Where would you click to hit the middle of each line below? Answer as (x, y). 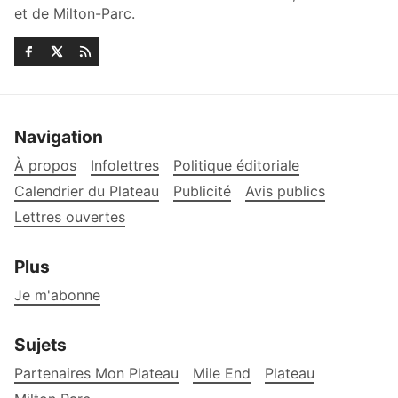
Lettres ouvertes (70, 217)
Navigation (59, 137)
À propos (45, 166)
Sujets (40, 345)
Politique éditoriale (236, 166)
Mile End (222, 373)
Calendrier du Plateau (87, 191)
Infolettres (125, 166)
